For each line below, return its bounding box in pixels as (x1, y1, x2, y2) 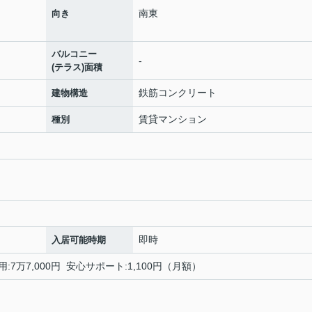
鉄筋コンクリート (139, 87, 217, 99)
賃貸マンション (139, 114, 207, 125)
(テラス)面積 (52, 62, 102, 73)
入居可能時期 (52, 235, 106, 246)
